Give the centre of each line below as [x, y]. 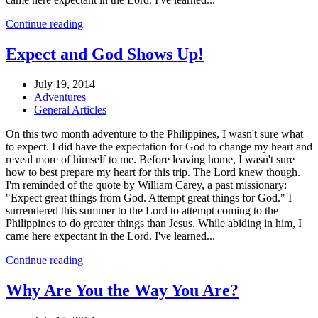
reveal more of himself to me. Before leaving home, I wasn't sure [150, 160]
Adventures [60, 97]
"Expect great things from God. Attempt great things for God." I [149, 198]
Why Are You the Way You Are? [122, 291]
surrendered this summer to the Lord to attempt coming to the [142, 211]
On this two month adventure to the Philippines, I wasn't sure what [154, 134]
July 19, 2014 [65, 84]
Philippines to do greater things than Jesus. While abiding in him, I [154, 224]
